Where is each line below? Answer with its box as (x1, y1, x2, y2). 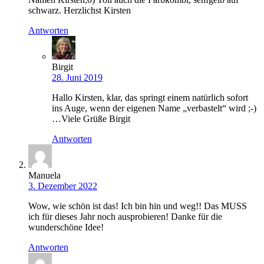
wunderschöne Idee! (28, 222, 104, 233)
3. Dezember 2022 (28, 181, 97, 192)
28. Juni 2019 (52, 72, 103, 83)
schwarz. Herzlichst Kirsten (28, 5, 131, 16)
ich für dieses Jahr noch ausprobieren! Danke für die (28, 212, 222, 222)
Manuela (28, 170, 61, 181)
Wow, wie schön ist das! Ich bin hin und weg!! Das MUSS (28, 201, 247, 212)
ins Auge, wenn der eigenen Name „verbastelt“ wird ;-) (52, 103, 256, 114)
